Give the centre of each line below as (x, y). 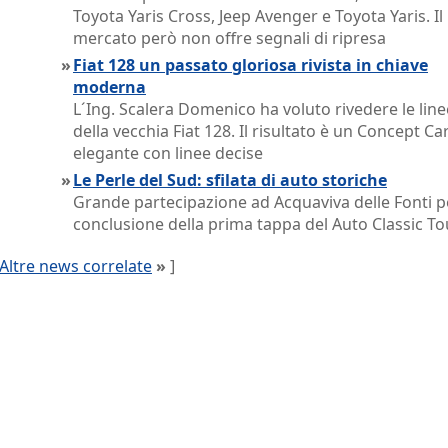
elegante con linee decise (168, 153)
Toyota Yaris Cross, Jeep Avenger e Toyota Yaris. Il (258, 16)
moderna (109, 87)
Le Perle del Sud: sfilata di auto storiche (230, 180)
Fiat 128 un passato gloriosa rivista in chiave (250, 65)
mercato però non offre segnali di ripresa (229, 38)
